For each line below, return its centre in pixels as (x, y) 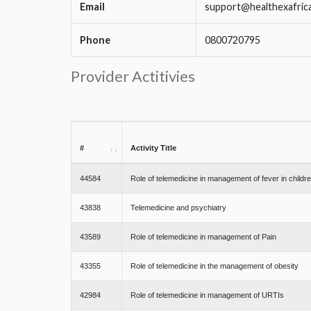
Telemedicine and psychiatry (178, 208)
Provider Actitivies (133, 77)
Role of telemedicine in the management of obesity (215, 266)
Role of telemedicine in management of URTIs (207, 295)
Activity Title (153, 148)
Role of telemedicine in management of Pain (203, 237)
